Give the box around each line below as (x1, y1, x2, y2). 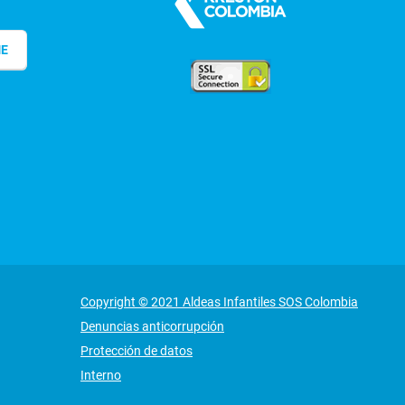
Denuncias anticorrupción (80, 318, 224, 334)
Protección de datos (80, 343, 193, 358)
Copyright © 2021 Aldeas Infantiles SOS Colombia (80, 294, 358, 309)
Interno (80, 367, 121, 382)
